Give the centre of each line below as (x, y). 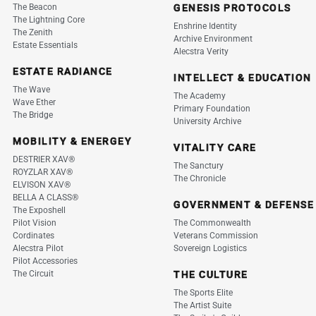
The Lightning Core (49, 20)
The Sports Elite (203, 293)
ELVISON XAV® (42, 185)
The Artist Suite (202, 305)
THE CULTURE (211, 274)
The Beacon (35, 7)
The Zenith (33, 32)
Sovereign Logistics (210, 248)
